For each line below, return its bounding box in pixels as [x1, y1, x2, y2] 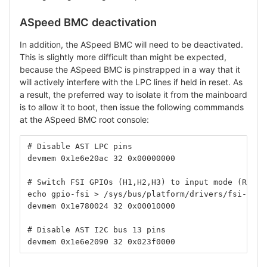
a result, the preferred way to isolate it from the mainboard [20, 89, 247, 100]
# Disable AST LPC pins [27, 141, 132, 151]
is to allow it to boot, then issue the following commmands [20, 101, 244, 112]
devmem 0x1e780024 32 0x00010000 [27, 201, 175, 210]
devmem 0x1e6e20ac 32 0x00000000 [27, 153, 175, 163]
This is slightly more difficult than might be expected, [20, 51, 226, 62]
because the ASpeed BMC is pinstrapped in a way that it [20, 64, 240, 74]
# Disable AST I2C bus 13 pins [27, 225, 166, 234]
